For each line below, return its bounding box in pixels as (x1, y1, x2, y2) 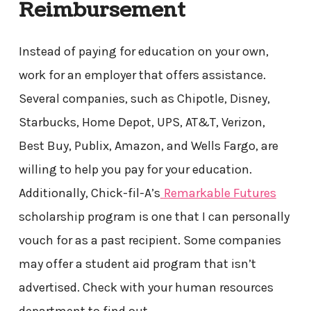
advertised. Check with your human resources (18, 280, 274, 296)
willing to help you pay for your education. (18, 162, 252, 178)
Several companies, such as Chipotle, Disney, (18, 91, 270, 107)
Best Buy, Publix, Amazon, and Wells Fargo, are (18, 138, 278, 154)
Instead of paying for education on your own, (18, 44, 269, 60)
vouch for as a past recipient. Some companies (18, 233, 281, 249)
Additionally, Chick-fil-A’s (18, 185, 160, 201)
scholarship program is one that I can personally (18, 209, 289, 225)
